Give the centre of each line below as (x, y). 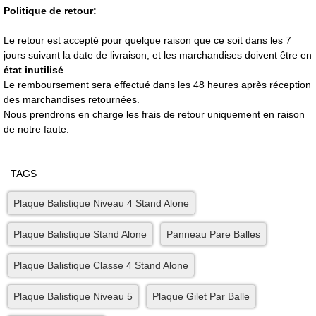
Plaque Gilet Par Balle (201, 296)
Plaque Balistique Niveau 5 (73, 296)
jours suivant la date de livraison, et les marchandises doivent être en (158, 55)
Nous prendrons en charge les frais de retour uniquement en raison (154, 114)
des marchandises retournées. (72, 99)
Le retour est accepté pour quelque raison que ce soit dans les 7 (147, 40)
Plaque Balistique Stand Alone (80, 234)
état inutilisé (35, 69)
